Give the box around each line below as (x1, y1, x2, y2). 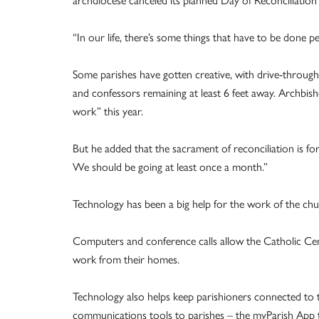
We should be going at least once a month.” (73, 160, 268, 174)
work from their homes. (73, 253, 179, 266)
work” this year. (73, 105, 143, 118)
